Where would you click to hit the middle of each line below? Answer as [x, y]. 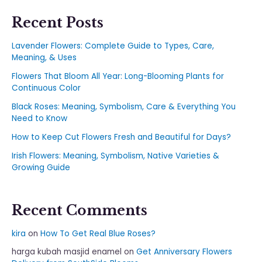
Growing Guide [41, 168]
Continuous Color [46, 88]
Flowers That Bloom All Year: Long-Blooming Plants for [118, 77]
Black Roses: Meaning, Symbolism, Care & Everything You [124, 107]
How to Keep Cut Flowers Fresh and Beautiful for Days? [121, 137]
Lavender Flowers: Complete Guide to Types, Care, [113, 46]
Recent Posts [58, 23]
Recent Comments [80, 211]
